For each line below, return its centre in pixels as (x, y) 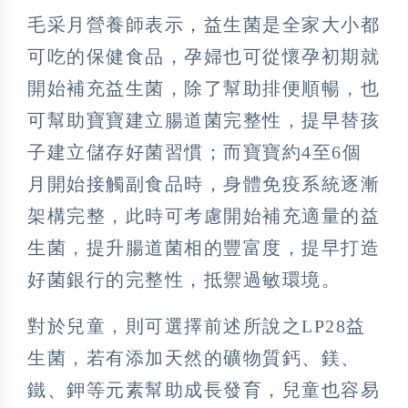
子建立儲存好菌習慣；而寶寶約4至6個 (194, 153)
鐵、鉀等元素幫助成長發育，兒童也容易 (204, 390)
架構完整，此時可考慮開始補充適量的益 (204, 216)
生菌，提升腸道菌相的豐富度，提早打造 (204, 248)
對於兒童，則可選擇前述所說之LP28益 (197, 326)
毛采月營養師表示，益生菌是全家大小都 (204, 25)
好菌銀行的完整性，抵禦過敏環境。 (184, 280)
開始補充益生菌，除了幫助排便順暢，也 (204, 89)
